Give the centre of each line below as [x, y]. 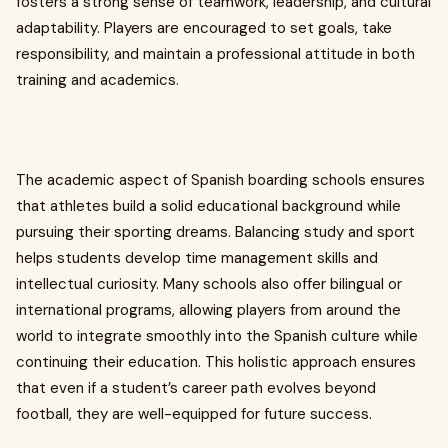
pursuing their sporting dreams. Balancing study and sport [215, 232]
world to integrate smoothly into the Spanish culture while [217, 336]
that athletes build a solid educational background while [208, 206]
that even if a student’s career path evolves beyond [196, 388]
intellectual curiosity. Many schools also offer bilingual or [209, 284]
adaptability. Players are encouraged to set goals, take [204, 28]
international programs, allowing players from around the [208, 310]
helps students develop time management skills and [197, 258]
